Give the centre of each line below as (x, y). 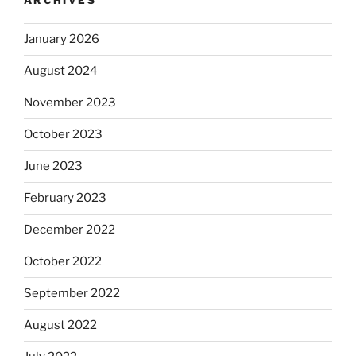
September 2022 (72, 294)
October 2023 (63, 135)
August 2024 (61, 71)
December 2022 (70, 230)
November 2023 (70, 103)
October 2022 (63, 262)
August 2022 (60, 325)
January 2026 (62, 39)
